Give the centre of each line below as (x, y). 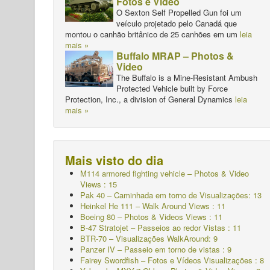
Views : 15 (99, 184)
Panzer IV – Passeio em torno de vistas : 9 (156, 250)
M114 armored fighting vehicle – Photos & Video (165, 174)
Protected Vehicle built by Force (172, 89)
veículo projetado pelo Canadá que (177, 24)
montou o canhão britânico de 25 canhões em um (152, 34)
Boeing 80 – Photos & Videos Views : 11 (151, 217)
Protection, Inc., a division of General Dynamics (149, 99)
